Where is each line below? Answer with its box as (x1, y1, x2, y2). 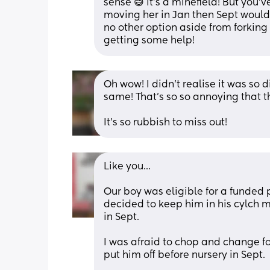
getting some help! (104, 36, 195, 46)
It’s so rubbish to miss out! (104, 118, 227, 128)
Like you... (104, 162, 151, 172)
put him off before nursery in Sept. (104, 250, 265, 260)
